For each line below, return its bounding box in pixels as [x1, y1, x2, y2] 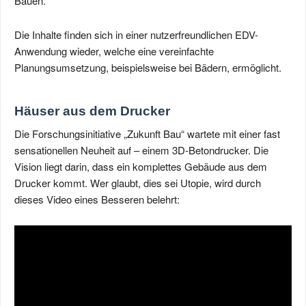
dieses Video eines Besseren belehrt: [14, 192, 180, 206]
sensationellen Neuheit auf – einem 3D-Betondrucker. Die [14, 143, 268, 157]
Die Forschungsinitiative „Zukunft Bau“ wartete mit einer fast [14, 126, 280, 141]
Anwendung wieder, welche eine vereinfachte [14, 44, 214, 58]
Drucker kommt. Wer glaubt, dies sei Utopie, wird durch [14, 176, 261, 190]
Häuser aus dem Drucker [14, 104, 170, 118]
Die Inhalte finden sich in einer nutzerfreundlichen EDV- [14, 27, 258, 42]
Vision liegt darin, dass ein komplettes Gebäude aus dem [14, 159, 267, 173]
